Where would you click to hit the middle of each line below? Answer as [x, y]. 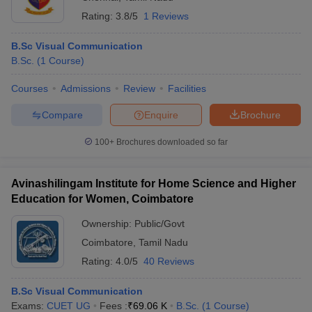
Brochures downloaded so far [171, 142]
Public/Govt [159, 224]
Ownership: [108, 224]
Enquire [161, 115]
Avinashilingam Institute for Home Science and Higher [154, 184]
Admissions [86, 88]
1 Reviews [166, 16]
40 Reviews [169, 261]
